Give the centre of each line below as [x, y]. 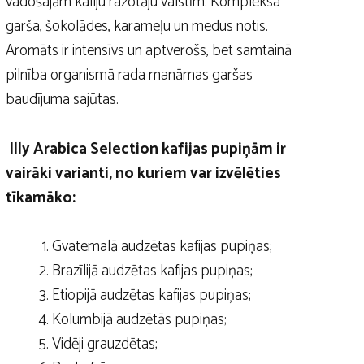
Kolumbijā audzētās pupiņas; [140, 320]
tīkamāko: [41, 197]
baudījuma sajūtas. [63, 100]
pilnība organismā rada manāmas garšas [130, 76]
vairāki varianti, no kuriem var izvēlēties [144, 173]
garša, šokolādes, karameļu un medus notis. [137, 27]
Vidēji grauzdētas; [105, 344]
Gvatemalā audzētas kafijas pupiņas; [162, 247]
